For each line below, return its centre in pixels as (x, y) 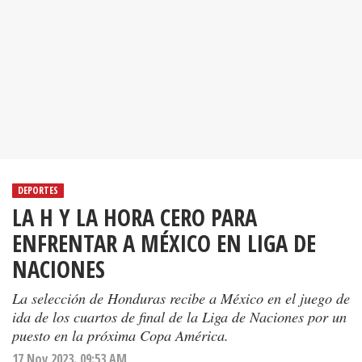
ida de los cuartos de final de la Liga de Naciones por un (179, 317)
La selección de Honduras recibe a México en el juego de (181, 298)
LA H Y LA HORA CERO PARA (135, 217)
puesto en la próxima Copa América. (120, 335)
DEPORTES (38, 191)
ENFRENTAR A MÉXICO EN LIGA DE (164, 243)
